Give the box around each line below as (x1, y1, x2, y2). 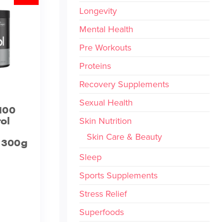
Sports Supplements (79, 169, 158, 181)
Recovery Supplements (79, 78, 169, 90)
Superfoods (79, 206, 124, 218)
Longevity (79, 4, 117, 17)
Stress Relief (79, 187, 127, 200)
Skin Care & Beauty (86, 130, 162, 143)
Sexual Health (79, 96, 133, 109)
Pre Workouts (79, 41, 131, 54)
